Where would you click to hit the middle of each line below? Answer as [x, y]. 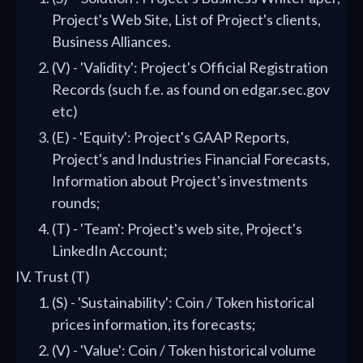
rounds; [76, 203]
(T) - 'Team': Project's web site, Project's [177, 228]
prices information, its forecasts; [154, 324]
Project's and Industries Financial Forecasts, [191, 159]
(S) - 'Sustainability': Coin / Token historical [183, 302]
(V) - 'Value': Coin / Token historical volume [184, 350]
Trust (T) [62, 276]
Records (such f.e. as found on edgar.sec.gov [191, 89]
